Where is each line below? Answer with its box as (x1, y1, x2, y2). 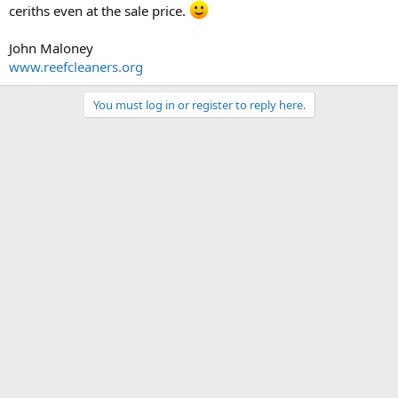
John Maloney (9, 38, 93, 57)
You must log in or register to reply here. (92, 96, 306, 113)
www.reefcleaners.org (9, 57, 143, 76)
